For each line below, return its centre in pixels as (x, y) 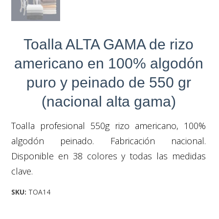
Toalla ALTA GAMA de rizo (109, 44)
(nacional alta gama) (109, 101)
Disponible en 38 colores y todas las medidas (109, 156)
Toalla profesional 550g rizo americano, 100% (109, 125)
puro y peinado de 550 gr (109, 82)
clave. (22, 171)
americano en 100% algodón (109, 63)
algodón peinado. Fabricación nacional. (109, 141)
